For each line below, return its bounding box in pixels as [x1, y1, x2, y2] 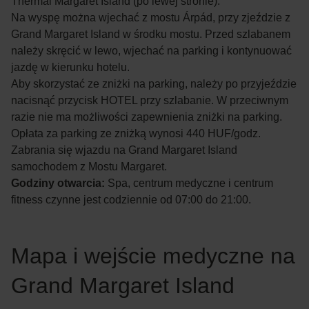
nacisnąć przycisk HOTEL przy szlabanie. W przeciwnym [11, 94, 288, 106]
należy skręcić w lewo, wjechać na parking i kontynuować [11, 44, 292, 57]
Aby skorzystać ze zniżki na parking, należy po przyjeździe [11, 77, 297, 90]
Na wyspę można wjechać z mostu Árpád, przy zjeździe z [11, 11, 290, 23]
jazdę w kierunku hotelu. [11, 61, 130, 73]
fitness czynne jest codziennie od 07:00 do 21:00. [11, 193, 251, 206]
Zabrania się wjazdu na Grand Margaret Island [11, 143, 237, 156]
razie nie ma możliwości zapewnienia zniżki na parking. [11, 110, 282, 123]
